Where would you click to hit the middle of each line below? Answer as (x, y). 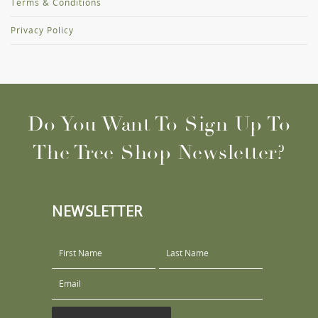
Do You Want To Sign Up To (159, 125)
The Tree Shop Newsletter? (159, 153)
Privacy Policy (42, 31)
